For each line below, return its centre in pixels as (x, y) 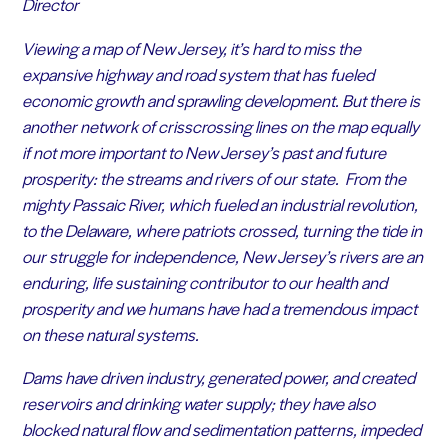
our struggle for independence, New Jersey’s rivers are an (222, 255)
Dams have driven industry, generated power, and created (218, 377)
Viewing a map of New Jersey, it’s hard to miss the (191, 47)
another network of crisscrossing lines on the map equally (220, 125)
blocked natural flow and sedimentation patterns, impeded (221, 429)
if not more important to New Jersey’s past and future (203, 151)
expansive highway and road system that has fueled (197, 73)
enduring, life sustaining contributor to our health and (204, 281)
